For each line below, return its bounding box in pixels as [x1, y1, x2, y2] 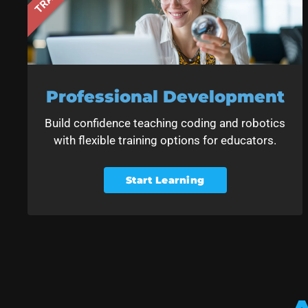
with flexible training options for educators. [54, 133, 276, 148]
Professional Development [45, 87, 285, 107]
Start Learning [125, 173, 205, 186]
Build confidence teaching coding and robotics [45, 116, 285, 131]
